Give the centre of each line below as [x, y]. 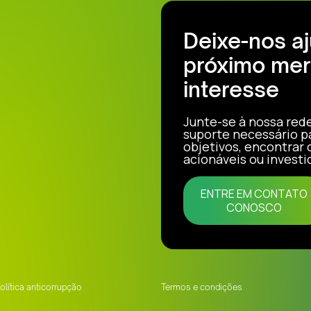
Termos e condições [202, 287]
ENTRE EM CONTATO [254, 194]
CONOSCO [254, 208]
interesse [231, 90]
